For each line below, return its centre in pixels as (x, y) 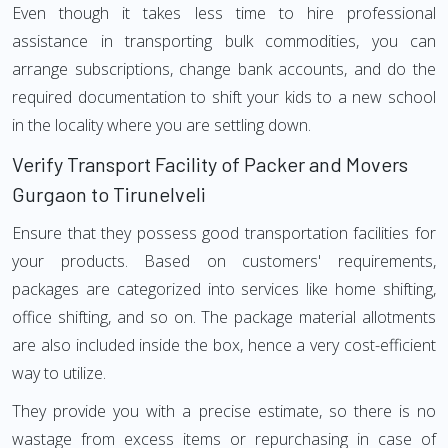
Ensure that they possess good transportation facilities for (224, 233)
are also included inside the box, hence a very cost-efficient (224, 345)
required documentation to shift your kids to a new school (224, 97)
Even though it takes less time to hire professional (224, 13)
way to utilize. (59, 373)
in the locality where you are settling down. (161, 125)
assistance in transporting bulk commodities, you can (224, 41)
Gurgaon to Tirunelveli (109, 194)
